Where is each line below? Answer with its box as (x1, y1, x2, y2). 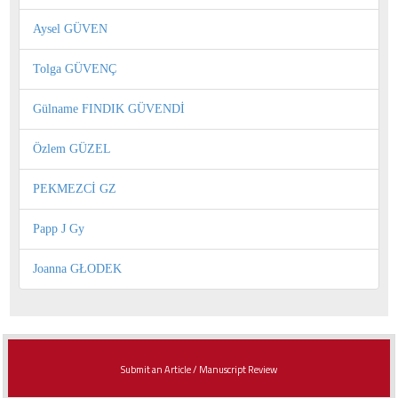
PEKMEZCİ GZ (33, 181, 116, 195)
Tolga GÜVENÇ (33, 61, 116, 76)
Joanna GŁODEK (33, 261, 122, 275)
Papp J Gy (33, 221, 84, 235)
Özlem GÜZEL (33, 141, 111, 155)
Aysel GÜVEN (33, 21, 107, 36)
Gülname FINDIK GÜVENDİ (33, 101, 185, 115)
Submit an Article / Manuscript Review (121, 362, 277, 377)
